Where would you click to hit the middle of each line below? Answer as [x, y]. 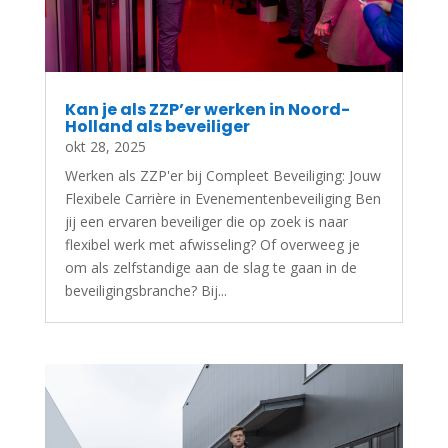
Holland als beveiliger [157, 127]
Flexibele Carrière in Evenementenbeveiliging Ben [222, 199]
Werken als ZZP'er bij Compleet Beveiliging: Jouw [222, 176]
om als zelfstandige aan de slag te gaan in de [210, 268]
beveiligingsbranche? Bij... [145, 291]
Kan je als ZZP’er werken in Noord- [207, 110]
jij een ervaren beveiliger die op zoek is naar [206, 222]
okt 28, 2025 [105, 147]
